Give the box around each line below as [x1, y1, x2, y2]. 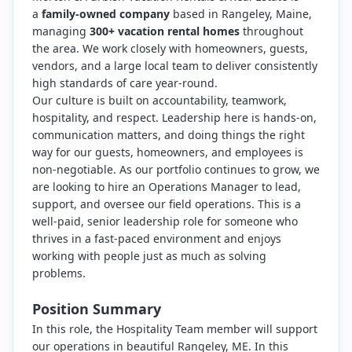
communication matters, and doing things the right [32, 127, 305, 142]
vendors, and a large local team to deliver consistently [32, 58, 317, 73]
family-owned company [42, 6, 170, 21]
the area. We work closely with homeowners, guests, [32, 41, 308, 56]
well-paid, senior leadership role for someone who [32, 214, 298, 229]
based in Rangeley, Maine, [170, 6, 312, 21]
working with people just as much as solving [32, 248, 266, 263]
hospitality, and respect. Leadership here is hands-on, [32, 110, 317, 125]
